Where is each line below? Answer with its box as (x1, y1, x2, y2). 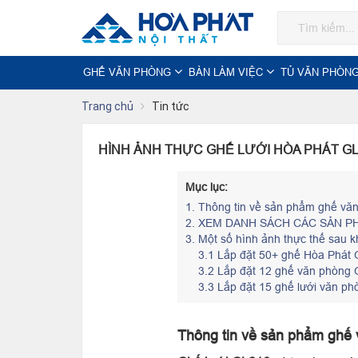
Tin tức (152, 100, 189, 113)
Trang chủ (82, 100, 133, 113)
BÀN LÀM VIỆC (188, 66, 266, 78)
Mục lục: (185, 181, 228, 193)
